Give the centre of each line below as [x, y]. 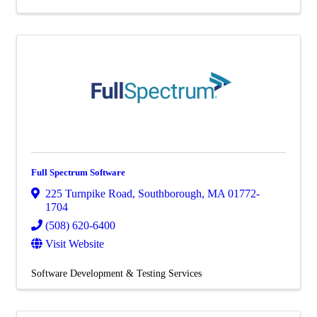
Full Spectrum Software [78, 173]
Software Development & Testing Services [116, 273]
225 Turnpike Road [89, 193]
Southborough [170, 193]
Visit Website [75, 243]
